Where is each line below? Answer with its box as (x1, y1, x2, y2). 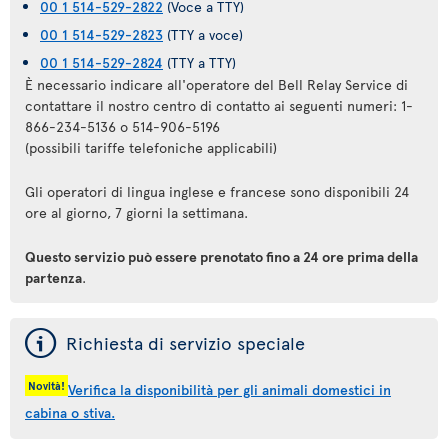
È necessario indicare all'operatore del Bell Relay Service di (25, 75, 408, 94)
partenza (25, 268, 82, 287)
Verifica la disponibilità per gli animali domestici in (68, 380, 391, 399)
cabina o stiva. (25, 403, 115, 422)
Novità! (28, 377, 65, 393)
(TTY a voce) (163, 25, 243, 44)
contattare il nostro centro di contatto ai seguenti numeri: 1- (25, 96, 413, 115)
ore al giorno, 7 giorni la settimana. (25, 203, 248, 222)
